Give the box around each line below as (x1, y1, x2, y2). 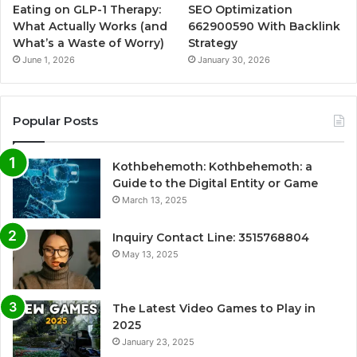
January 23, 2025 (122, 335, 194, 347)
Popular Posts (13, 112, 98, 128)
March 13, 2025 (122, 194, 187, 206)
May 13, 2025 (122, 248, 178, 260)
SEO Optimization (188, 2, 293, 17)
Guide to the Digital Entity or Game (112, 175, 318, 190)
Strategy (188, 35, 238, 50)
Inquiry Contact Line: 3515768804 (112, 229, 309, 245)
